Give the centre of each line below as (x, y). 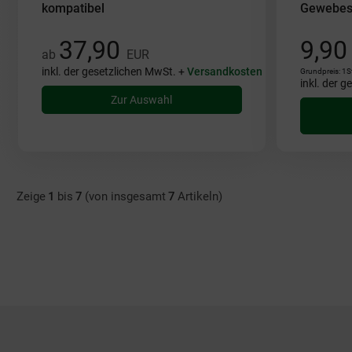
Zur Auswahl (142, 100)
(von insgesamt (125, 196)
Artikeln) (200, 196)
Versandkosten (224, 71)
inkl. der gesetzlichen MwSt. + (114, 71)
